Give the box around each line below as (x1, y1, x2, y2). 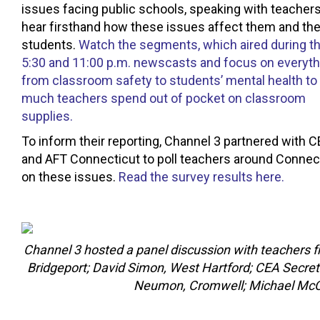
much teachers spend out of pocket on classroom (21, 90, 306, 106)
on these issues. (21, 169, 119, 184)
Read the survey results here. (119, 169, 284, 184)
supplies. (21, 108, 73, 124)
